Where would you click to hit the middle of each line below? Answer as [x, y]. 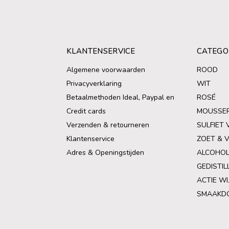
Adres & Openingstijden [105, 153]
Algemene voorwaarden [106, 70]
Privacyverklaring [94, 84]
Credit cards [86, 111]
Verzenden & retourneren [108, 125]
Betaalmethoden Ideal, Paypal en [120, 97]
